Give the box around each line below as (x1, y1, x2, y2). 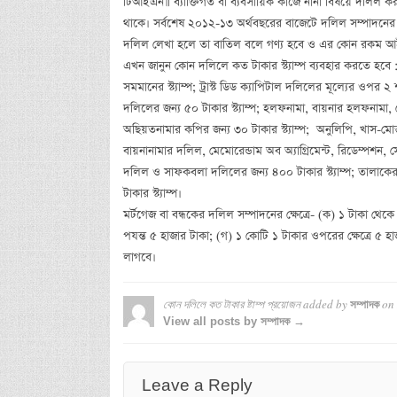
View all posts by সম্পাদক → (162, 314, 305, 328)
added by (300, 295, 350, 312)
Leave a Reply (141, 375, 253, 394)
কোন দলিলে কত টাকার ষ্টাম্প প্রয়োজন (162, 295, 300, 312)
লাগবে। (122, 248, 156, 266)
